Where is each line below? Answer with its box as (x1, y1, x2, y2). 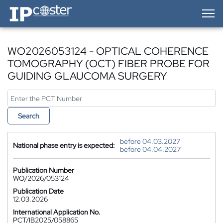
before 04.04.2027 (120, 145, 181, 154)
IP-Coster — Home (7, 3, 64, 12)
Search (18, 111, 39, 120)
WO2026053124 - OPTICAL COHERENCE (7, 44, 209, 58)
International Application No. (13, 208, 101, 217)
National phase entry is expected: (13, 141, 115, 150)
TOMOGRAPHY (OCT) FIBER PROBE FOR (7, 57, 210, 70)
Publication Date (13, 187, 64, 196)
